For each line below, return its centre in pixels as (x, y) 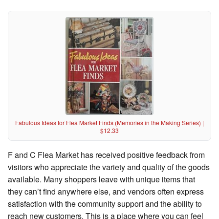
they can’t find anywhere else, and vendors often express (106, 192)
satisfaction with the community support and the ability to (105, 204)
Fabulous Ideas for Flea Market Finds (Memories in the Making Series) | (109, 123)
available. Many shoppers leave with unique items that (101, 179)
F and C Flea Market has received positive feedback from (106, 155)
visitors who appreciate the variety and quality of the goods (109, 167)
